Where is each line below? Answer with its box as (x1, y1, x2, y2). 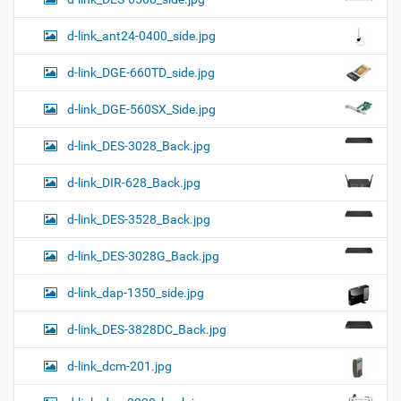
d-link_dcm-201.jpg (67, 359, 172, 374)
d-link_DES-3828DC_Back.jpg (67, 322, 226, 337)
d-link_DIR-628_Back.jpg (67, 175, 200, 191)
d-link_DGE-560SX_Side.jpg (67, 102, 216, 117)
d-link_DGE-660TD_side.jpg (67, 65, 215, 81)
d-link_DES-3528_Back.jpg (67, 212, 210, 227)
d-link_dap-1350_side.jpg (67, 286, 204, 301)
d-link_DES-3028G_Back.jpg (67, 249, 219, 264)
